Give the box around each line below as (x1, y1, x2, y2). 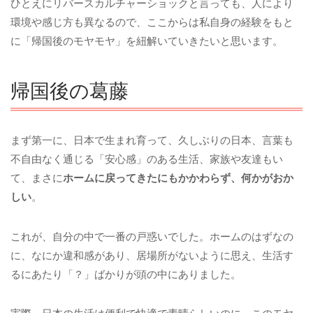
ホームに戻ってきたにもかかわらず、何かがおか (63, 171, 293, 184)
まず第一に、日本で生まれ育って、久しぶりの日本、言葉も (10, 133, 293, 146)
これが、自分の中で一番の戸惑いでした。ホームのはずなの (10, 230, 293, 242)
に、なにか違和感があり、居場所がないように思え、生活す (10, 249, 293, 261)
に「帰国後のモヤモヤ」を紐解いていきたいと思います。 (10, 35, 283, 48)
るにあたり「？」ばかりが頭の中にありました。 (10, 268, 241, 280)
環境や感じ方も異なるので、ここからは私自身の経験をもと (10, 16, 293, 29)
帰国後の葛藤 (10, 74, 129, 103)
